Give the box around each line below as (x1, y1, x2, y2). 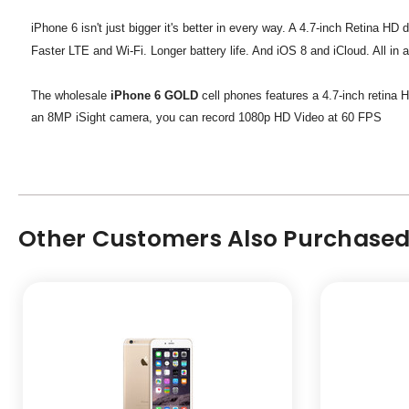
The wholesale (31, 88, 110, 102)
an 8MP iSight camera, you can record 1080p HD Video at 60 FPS (31, 110, 382, 124)
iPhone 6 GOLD (110, 88, 202, 102)
